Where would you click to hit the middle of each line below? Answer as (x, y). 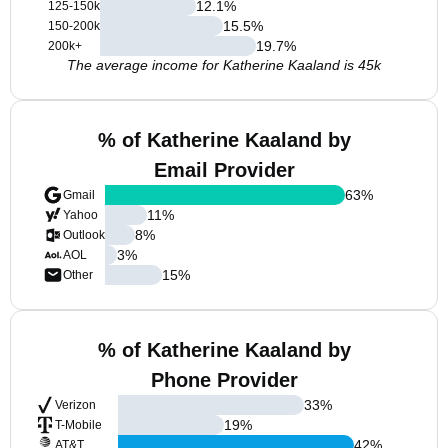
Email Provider (224, 170)
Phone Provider (224, 380)
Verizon (75, 405)
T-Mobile (78, 425)
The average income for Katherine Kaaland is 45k (224, 65)
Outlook (84, 235)
